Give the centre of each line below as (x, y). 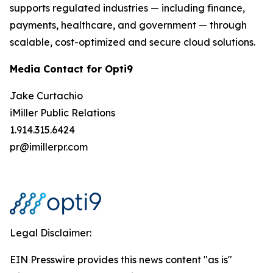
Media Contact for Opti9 (71, 69)
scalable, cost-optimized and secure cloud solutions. (133, 42)
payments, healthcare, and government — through (128, 25)
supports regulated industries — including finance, (127, 8)
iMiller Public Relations (62, 113)
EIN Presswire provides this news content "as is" (121, 260)
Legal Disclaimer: (51, 233)
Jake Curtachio (46, 96)
